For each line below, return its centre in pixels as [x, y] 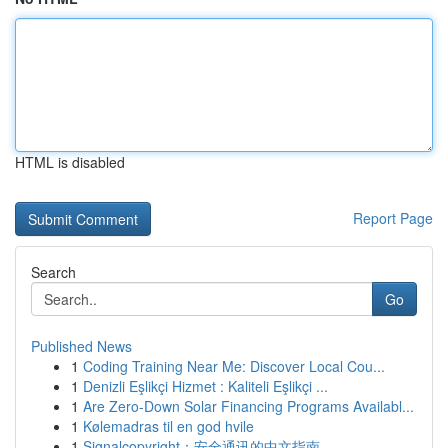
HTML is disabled [70, 162]
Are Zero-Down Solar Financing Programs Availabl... [248, 406]
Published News [81, 346]
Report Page [393, 218]
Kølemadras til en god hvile [168, 426]
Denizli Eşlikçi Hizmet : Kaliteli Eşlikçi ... [205, 386]
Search [53, 272]
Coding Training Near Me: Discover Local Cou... [234, 366]
